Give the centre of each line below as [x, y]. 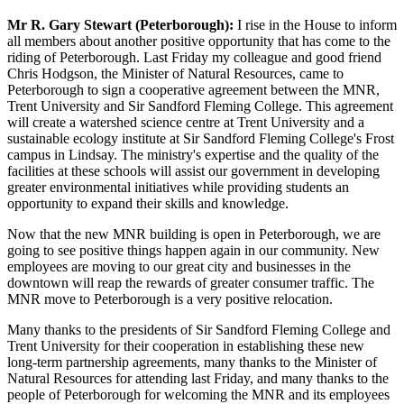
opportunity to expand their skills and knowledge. [148, 204]
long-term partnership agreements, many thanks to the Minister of [192, 363]
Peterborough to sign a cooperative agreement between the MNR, [193, 90]
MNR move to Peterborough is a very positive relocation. [170, 299]
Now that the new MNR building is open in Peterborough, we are [194, 234]
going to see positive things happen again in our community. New [193, 251]
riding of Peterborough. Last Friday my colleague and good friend [194, 58]
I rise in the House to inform [315, 25]
